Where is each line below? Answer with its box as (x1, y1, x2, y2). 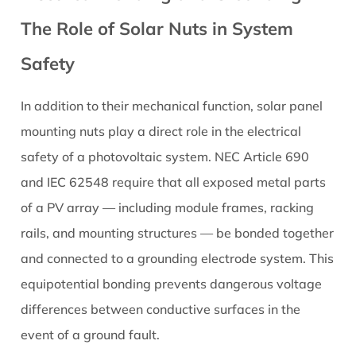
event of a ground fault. (21, 327, 161, 343)
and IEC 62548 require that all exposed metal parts (21, 174, 327, 191)
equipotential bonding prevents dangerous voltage (21, 276, 323, 292)
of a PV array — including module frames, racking (21, 199, 315, 216)
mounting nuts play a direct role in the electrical (21, 123, 302, 140)
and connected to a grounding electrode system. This (21, 250, 335, 267)
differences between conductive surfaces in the (21, 301, 301, 318)
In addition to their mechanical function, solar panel (21, 98, 323, 114)
